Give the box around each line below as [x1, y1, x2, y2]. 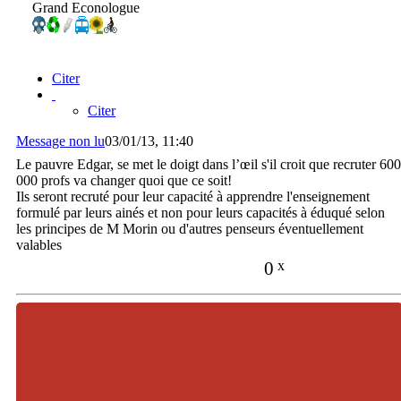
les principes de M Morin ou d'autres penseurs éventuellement [16, 220, 363, 236]
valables [16, 236, 62, 252]
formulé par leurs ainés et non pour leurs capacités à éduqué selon [16, 204, 385, 220]
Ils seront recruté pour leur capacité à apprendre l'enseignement [16, 188, 370, 204]
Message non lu [16, 132, 105, 149]
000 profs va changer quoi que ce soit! [16, 172, 232, 188]
